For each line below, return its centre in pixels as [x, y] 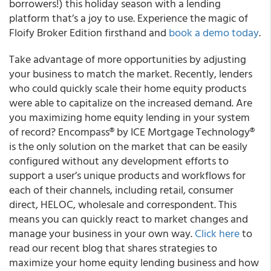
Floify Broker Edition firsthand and [89, 32]
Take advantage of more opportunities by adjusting [128, 59]
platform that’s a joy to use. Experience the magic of [129, 18]
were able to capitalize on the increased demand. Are [131, 103]
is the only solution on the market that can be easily [128, 146]
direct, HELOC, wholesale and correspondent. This [123, 204]
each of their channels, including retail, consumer [121, 190]
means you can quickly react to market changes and [129, 219]
